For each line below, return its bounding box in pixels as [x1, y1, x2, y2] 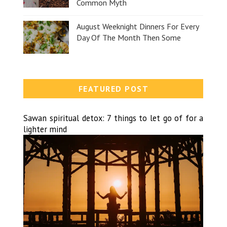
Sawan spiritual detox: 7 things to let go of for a [23, 112, 204, 124]
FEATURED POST [78, 83, 149, 94]
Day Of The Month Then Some [77, 32, 181, 43]
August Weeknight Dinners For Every [77, 21, 199, 31]
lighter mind [23, 123, 67, 135]
